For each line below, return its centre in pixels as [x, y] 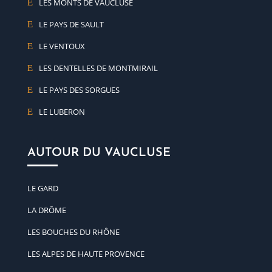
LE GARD [42, 188]
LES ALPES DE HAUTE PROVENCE [86, 253]
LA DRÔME [46, 210]
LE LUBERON [62, 111]
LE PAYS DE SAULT [71, 24]
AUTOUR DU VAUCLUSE [99, 153]
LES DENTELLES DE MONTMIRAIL [98, 68]
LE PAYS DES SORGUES [79, 90]
